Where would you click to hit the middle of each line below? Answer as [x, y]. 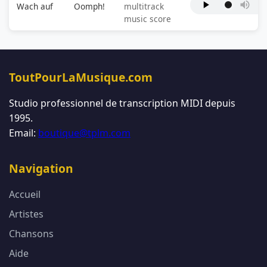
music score [147, 19]
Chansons [31, 234]
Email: [24, 133]
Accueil [25, 194]
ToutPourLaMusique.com [81, 77]
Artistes [26, 214]
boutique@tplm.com [84, 133]
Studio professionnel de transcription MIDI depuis [122, 103]
